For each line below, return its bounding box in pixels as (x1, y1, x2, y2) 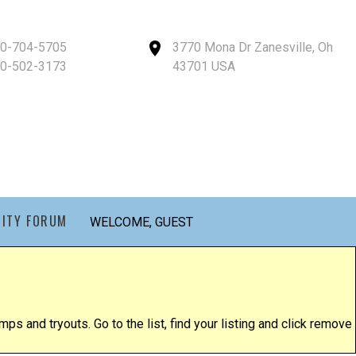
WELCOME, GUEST (90, 215, 194, 230)
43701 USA (172, 59, 235, 74)
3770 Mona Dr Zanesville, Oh (172, 40, 333, 55)
